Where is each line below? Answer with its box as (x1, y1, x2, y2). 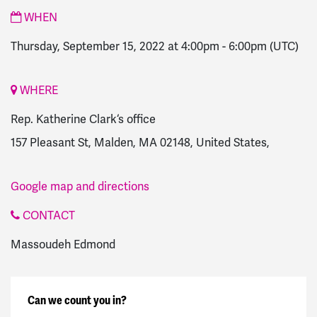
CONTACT (20, 207, 75, 223)
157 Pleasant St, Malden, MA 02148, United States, (11, 134, 270, 150)
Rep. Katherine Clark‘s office (11, 111, 156, 127)
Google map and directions (11, 178, 149, 194)
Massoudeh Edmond (11, 236, 115, 252)
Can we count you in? (28, 292, 127, 308)
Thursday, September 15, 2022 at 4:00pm (11, 39, 219, 54)
